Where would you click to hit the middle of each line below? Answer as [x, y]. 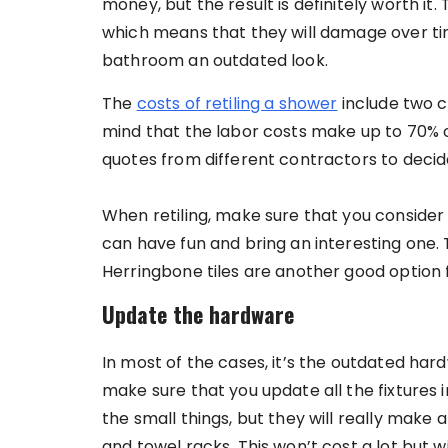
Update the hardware [198, 314]
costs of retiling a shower [237, 103]
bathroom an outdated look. [215, 60]
